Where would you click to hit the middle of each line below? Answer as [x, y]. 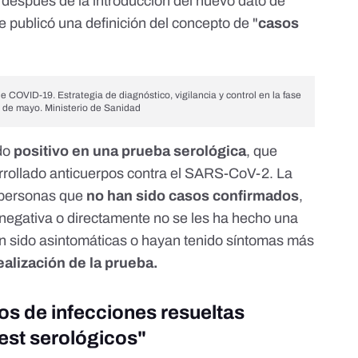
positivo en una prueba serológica [130, 151]
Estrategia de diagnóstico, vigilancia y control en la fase [179, 95]
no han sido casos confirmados [193, 196]
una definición [101, 24]
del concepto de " [203, 24]
